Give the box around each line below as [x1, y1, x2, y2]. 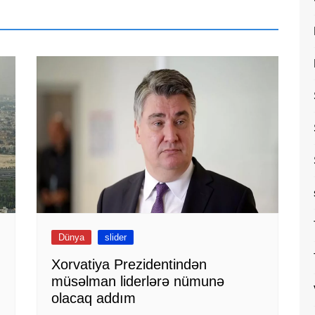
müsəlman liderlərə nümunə [51, 274, 225, 290]
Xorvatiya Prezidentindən [51, 257, 207, 273]
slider [105, 232, 127, 243]
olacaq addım [51, 290, 136, 307]
